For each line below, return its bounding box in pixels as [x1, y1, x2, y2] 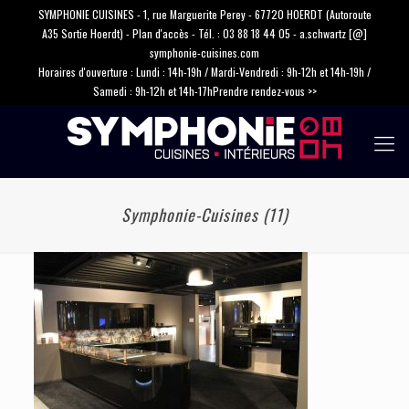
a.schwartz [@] [299, 26, 367, 41]
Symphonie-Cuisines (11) [121, 203, 288, 226]
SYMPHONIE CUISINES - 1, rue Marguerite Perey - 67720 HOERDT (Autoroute [37, 6, 372, 22]
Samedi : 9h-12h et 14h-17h [92, 83, 213, 99]
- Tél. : [189, 26, 223, 41]
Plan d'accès [132, 26, 189, 41]
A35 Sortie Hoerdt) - [42, 26, 132, 41]
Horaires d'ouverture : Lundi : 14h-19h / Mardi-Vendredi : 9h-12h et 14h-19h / [38, 64, 371, 79]
